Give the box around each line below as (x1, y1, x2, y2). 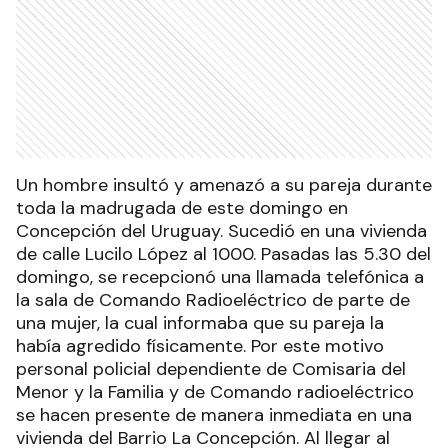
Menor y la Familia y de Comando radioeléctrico (16, 379, 414, 404)
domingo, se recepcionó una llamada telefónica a (16, 264, 424, 289)
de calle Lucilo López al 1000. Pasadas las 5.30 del (16, 241, 431, 266)
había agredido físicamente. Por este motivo (16, 333, 384, 358)
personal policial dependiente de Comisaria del (16, 356, 406, 381)
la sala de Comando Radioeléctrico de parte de (16, 287, 410, 312)
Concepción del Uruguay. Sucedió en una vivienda (16, 218, 427, 243)
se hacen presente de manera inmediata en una (16, 402, 412, 427)
